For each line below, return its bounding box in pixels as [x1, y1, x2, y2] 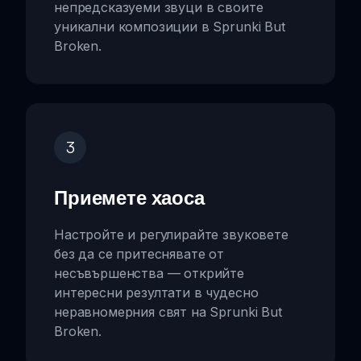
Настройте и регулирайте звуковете [54, 226, 288, 243]
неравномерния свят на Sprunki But [54, 303, 282, 320]
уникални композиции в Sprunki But [54, 18, 285, 35]
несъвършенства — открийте [54, 264, 244, 281]
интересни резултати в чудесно [54, 284, 259, 301]
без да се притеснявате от [54, 245, 224, 262]
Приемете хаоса [54, 185, 205, 210]
